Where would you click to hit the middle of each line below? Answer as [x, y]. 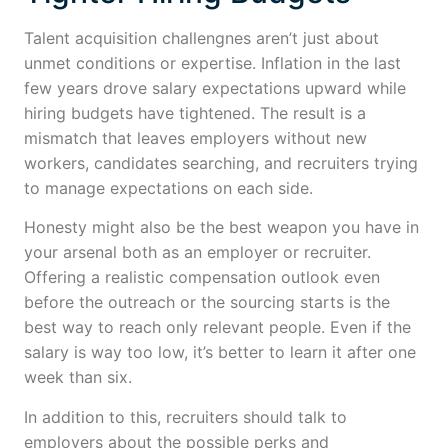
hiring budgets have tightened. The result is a [195, 113]
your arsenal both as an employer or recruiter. [197, 252]
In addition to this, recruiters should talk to [185, 416]
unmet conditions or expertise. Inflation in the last [212, 63]
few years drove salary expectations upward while [215, 88]
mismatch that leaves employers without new [195, 138]
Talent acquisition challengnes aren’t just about [201, 38]
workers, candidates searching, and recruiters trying [221, 163]
